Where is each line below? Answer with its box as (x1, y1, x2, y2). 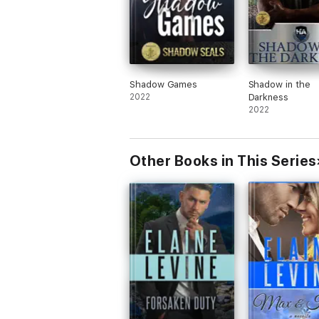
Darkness (248, 92, 289, 103)
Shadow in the (248, 79, 310, 90)
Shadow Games (130, 79, 198, 90)
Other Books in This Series (130, 152, 317, 169)
